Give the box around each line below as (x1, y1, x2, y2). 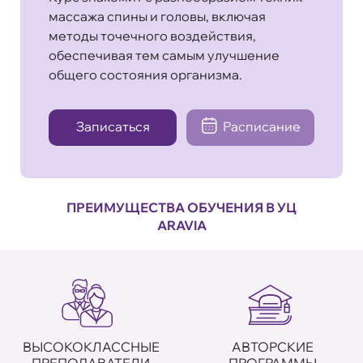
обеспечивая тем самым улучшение (49, 46, 280, 63)
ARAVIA (156, 216, 207, 233)
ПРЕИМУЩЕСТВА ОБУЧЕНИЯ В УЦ (66, 199, 297, 216)
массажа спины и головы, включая (49, 7, 266, 24)
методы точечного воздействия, (49, 27, 256, 44)
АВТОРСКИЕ (231, 338, 314, 355)
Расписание (222, 117, 301, 135)
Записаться (75, 117, 150, 135)
